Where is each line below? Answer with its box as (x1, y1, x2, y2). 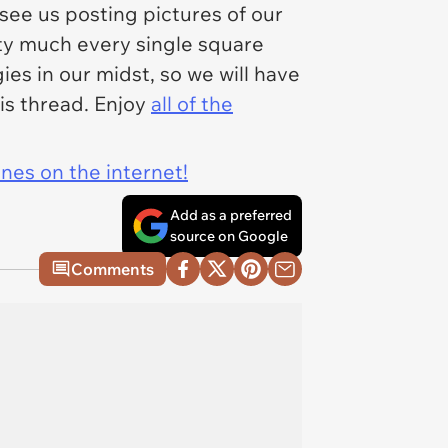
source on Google (170, 227, 288, 245)
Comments (71, 259, 154, 279)
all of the (151, 91, 233, 116)
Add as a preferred (170, 206, 292, 224)
